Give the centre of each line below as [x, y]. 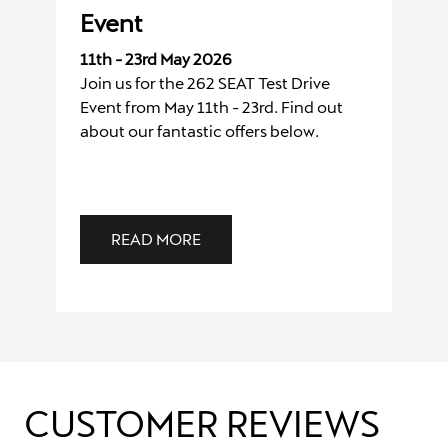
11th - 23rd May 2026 [157, 58]
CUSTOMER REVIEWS [202, 422]
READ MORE [156, 238]
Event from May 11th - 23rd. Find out [211, 106]
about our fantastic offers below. [199, 130]
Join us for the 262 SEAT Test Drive [205, 82]
